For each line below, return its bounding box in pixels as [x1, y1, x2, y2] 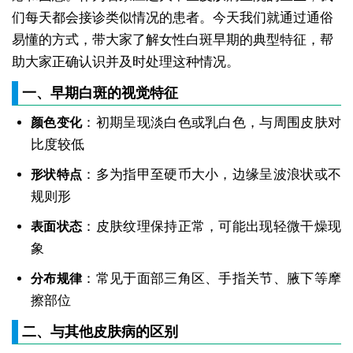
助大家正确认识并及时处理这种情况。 [11, 54, 240, 70]
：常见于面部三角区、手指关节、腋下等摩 [82, 271, 342, 287]
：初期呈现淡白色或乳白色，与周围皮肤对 [82, 115, 342, 131]
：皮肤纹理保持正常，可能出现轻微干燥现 [82, 219, 342, 235]
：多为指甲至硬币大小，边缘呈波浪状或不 [82, 167, 342, 183]
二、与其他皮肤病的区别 [21, 324, 178, 340]
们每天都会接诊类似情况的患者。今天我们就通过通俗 [11, 10, 333, 26]
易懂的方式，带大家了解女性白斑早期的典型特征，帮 [11, 32, 333, 48]
